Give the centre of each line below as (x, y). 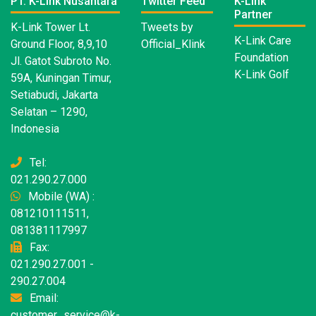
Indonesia (35, 129)
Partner (253, 15)
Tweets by (167, 28)
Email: (43, 298)
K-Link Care (262, 41)
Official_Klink (173, 44)
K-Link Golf (261, 75)
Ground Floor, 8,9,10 (59, 44)
